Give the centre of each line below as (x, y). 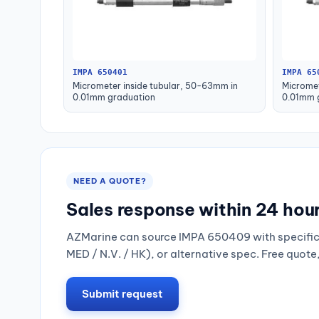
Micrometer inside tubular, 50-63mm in (155, 86)
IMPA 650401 (100, 73)
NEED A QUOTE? (110, 181)
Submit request (122, 294)
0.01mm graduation (114, 98)
